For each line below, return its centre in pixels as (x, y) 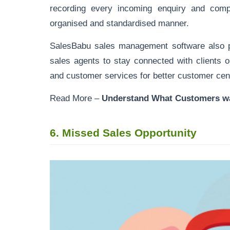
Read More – (76, 98)
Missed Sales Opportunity (129, 133)
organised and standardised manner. (119, 23)
